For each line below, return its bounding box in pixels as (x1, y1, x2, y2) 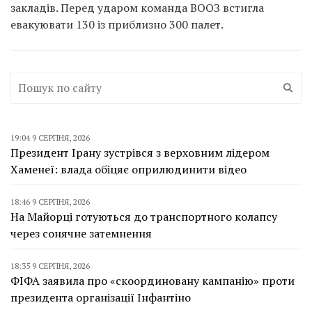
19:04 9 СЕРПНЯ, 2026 (10, 132, 90, 143)
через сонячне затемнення (10, 225, 152, 241)
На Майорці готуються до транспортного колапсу (10, 208, 277, 224)
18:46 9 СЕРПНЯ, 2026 (10, 196, 90, 207)
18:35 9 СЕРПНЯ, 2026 (10, 260, 90, 271)
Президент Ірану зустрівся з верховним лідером (10, 144, 270, 160)
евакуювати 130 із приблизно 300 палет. (10, 16, 224, 32)
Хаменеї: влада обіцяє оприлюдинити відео (10, 161, 247, 177)
